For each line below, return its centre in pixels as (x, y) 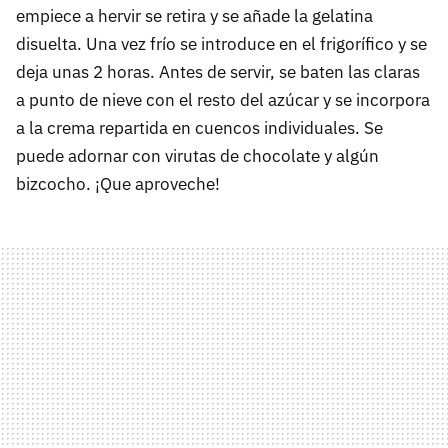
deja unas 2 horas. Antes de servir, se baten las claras (218, 72)
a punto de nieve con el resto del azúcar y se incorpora (223, 100)
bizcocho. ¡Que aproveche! (118, 184)
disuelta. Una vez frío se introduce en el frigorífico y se (221, 44)
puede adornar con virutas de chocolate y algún (197, 156)
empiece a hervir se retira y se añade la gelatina (194, 16)
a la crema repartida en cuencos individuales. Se (199, 128)
